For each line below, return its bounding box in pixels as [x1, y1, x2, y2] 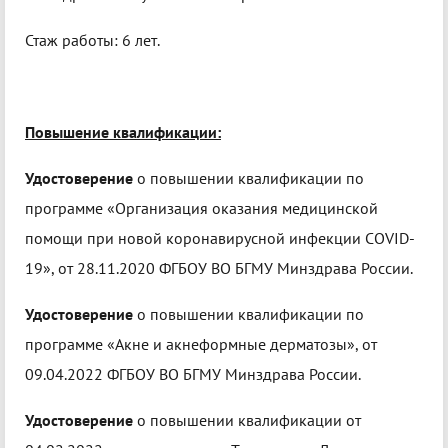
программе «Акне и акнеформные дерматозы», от [25, 334, 377, 355]
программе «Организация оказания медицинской [25, 198, 378, 219]
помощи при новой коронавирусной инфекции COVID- [25, 228, 415, 249]
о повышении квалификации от [133, 410, 361, 431]
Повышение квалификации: [25, 122, 221, 143]
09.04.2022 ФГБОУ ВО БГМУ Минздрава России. [25, 364, 361, 385]
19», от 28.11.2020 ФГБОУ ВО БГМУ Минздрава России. [25, 258, 413, 279]
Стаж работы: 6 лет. [25, 30, 160, 51]
